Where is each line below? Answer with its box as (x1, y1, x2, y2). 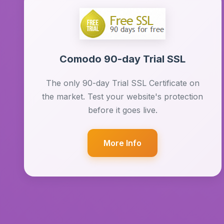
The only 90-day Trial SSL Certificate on (45, 78, 199, 88)
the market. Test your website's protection (42, 91, 203, 101)
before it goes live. (87, 105, 157, 115)
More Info (103, 138, 142, 148)
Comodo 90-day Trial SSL (59, 53, 186, 65)
